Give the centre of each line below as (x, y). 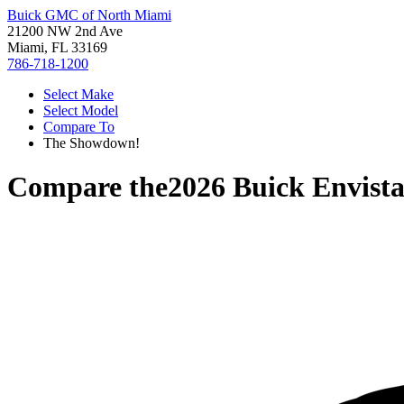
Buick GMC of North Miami (89, 15)
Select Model (81, 110)
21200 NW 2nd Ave (65, 31)
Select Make (78, 94)
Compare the (87, 187)
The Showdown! (92, 143)
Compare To (79, 127)
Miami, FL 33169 (57, 47)
